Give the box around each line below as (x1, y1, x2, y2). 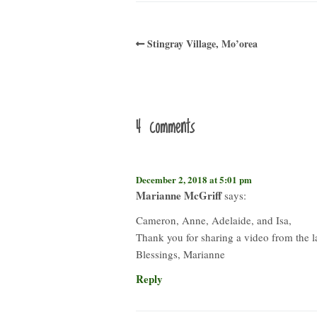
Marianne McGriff (136, 187, 221, 203)
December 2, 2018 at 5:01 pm (136, 172, 252, 186)
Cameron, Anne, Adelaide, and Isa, (136, 212, 292, 227)
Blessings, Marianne (136, 246, 225, 261)
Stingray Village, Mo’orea (147, 35, 258, 51)
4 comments (136, 113, 195, 142)
